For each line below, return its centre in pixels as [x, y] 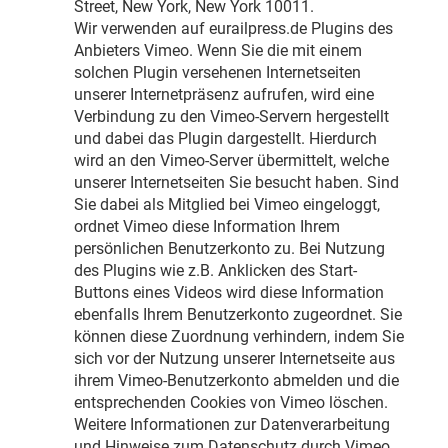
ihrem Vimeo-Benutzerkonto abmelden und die [236, 381]
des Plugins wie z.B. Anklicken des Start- [215, 271]
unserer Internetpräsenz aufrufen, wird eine [223, 95]
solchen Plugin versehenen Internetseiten [217, 73]
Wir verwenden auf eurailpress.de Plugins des [233, 29]
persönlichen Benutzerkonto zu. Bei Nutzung [229, 249]
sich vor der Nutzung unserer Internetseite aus [234, 359]
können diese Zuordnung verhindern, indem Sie [238, 337]
